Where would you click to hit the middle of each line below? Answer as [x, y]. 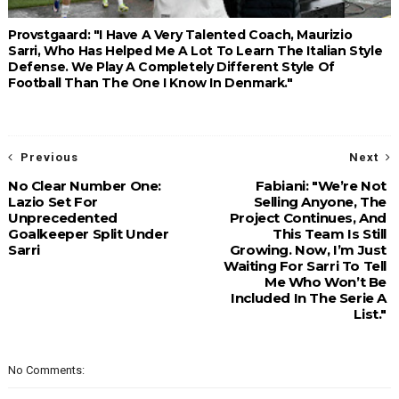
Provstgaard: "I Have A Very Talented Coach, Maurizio [180, 35]
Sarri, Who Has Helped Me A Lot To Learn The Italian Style [195, 51]
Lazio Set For [53, 202]
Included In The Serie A [309, 298]
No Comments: [46, 370]
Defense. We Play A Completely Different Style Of [171, 67]
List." [370, 314]
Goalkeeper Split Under [88, 234]
